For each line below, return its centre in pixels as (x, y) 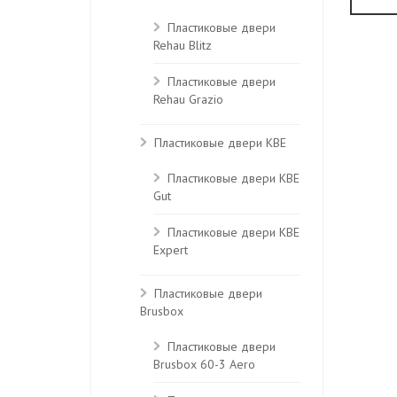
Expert (171, 251)
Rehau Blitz (183, 46)
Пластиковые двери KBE (220, 143)
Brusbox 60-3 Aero (204, 365)
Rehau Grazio (188, 100)
